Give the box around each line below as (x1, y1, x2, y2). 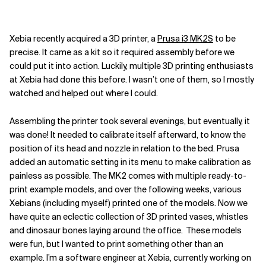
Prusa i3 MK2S (157, 33, 213, 44)
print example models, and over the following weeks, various (9, 184, 242, 195)
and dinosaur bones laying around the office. (9, 225, 185, 236)
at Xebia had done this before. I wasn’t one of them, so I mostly (9, 74, 254, 85)
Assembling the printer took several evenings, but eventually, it (9, 116, 250, 126)
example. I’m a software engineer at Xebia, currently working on (9, 252, 251, 263)
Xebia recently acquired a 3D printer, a (9, 33, 157, 44)
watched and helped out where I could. (9, 88, 158, 99)
